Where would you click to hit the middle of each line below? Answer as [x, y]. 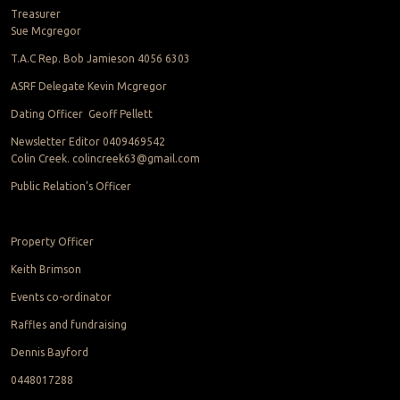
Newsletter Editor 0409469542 [87, 141]
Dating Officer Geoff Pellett [81, 113]
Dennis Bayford [49, 352]
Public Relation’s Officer [71, 186]
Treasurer [35, 13]
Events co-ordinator [61, 296]
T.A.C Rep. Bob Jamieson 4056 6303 [100, 58]
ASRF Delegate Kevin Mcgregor [88, 86]
